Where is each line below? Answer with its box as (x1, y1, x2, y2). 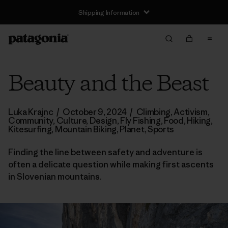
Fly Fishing (120, 115, 161, 126)
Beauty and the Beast (8, 69, 209, 100)
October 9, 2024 (62, 106, 127, 118)
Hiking (187, 115, 211, 126)
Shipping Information (78, 8, 140, 17)
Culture (56, 115, 87, 126)
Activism (174, 106, 208, 118)
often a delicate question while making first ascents (8, 159, 214, 170)
